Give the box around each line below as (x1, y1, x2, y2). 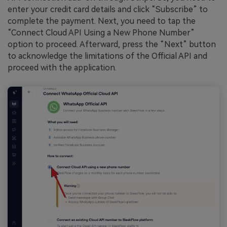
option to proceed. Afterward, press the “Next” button (8, 39, 216, 49)
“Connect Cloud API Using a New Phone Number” (8, 27, 195, 37)
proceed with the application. (8, 62, 117, 72)
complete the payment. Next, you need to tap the (8, 16, 196, 26)
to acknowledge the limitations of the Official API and (8, 51, 207, 61)
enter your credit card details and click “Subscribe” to (8, 4, 208, 14)
